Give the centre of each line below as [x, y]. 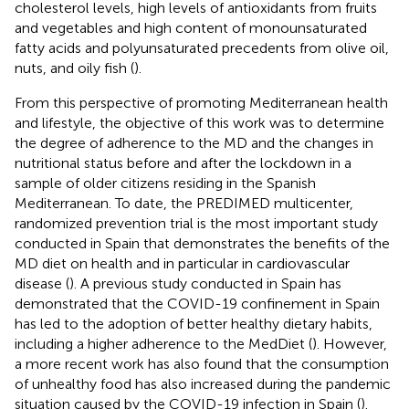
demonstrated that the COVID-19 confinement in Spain [197, 303]
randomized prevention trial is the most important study [196, 223]
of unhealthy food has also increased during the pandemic [203, 383]
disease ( [42, 283]
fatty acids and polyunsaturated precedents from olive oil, [202, 47]
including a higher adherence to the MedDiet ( [163, 343]
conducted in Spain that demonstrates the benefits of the [202, 243]
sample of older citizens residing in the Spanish [165, 183]
